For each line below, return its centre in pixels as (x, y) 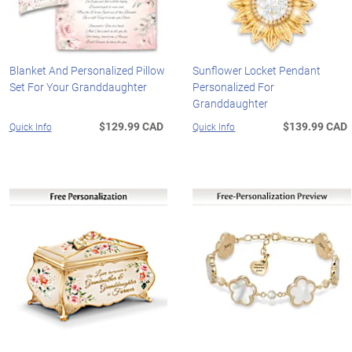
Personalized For (234, 86)
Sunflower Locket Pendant (257, 70)
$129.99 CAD (132, 126)
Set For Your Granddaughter (78, 86)
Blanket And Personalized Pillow (87, 70)
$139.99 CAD (315, 126)
